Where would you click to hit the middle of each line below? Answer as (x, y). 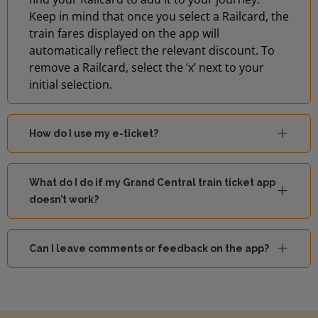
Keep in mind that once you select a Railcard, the (159, 16)
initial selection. (71, 84)
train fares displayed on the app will (124, 33)
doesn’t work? (64, 199)
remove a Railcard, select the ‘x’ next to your (147, 67)
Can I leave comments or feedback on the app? (149, 248)
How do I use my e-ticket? (94, 133)
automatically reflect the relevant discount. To (152, 50)
